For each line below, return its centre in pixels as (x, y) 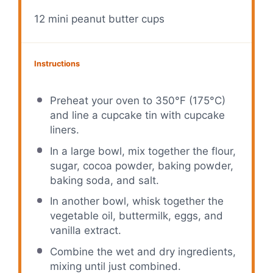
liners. (64, 130)
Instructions (57, 63)
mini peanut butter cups (105, 19)
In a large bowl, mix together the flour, (143, 151)
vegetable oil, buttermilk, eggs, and (136, 216)
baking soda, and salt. (104, 180)
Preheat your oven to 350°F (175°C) (137, 101)
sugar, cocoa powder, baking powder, (141, 165)
